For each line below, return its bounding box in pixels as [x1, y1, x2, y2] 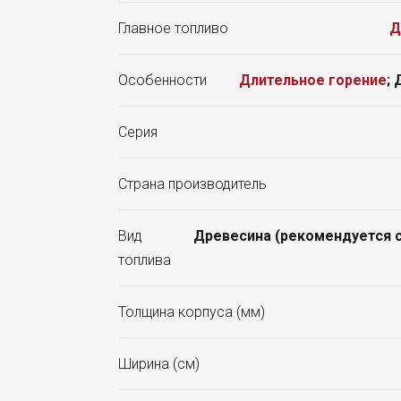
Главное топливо [118, 20, 228, 38]
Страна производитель [118, 175, 267, 193]
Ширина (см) [118, 355, 200, 373]
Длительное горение [239, 72, 387, 90]
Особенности [118, 72, 207, 90]
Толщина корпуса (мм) [118, 303, 265, 321]
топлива [118, 252, 171, 269]
